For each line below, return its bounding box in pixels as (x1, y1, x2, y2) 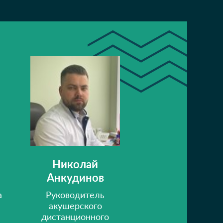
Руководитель (46, 189, 105, 200)
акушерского (48, 200, 102, 211)
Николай (52, 157, 98, 171)
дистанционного (41, 211, 109, 222)
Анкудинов (46, 171, 104, 184)
